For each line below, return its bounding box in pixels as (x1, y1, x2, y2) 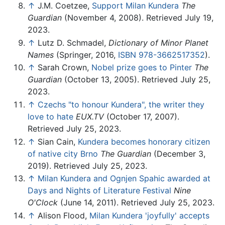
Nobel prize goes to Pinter (91, 62, 192, 73)
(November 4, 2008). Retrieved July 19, (62, 13, 213, 23)
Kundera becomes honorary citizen (78, 136, 210, 147)
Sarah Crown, (38, 62, 91, 73)
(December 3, (151, 148, 205, 159)
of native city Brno (28, 148, 98, 159)
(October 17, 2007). (104, 111, 179, 122)
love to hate (28, 111, 73, 122)
